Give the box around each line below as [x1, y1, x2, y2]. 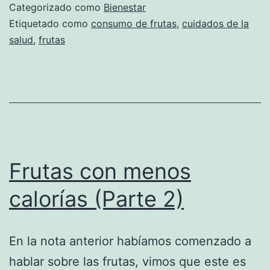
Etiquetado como [9, 17, 91, 30]
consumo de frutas [91, 17, 177, 30]
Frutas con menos [9, 157, 191, 184]
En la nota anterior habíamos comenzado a [9, 233, 251, 248]
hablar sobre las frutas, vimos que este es [9, 254, 246, 269]
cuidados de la [182, 17, 249, 30]
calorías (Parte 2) [9, 185, 184, 212]
